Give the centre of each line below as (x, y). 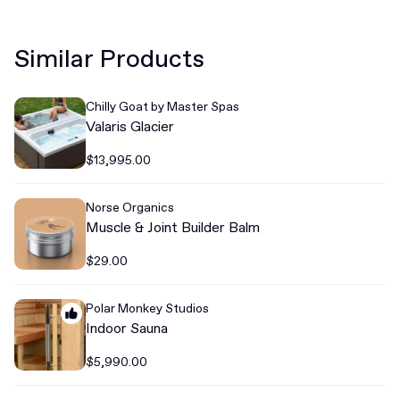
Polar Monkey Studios (147, 308)
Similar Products (109, 58)
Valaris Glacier (130, 126)
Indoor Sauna (127, 328)
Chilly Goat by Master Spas (162, 106)
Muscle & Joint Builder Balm (173, 227)
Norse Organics (130, 207)
